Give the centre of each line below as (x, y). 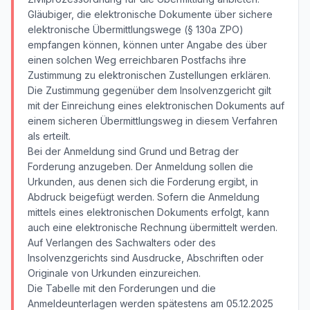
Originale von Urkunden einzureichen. (114, 273)
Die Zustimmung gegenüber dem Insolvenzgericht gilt (149, 90)
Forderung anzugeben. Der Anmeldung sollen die (140, 166)
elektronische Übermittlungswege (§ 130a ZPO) (136, 29)
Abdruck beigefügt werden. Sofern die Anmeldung (144, 197)
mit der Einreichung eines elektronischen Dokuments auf (156, 106)
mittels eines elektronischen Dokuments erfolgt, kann (148, 212)
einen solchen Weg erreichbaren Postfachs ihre (137, 60)
